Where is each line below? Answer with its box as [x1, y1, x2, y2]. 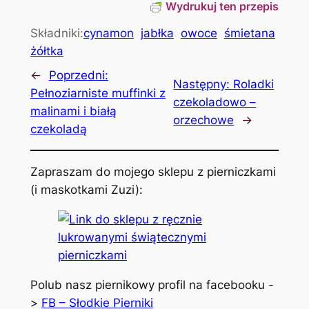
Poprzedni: [48, 68, 108, 83]
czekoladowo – [173, 95, 257, 110]
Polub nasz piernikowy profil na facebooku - [30, 277, 274, 292]
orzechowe [173, 113, 235, 128]
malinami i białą [30, 104, 117, 119]
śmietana [223, 26, 275, 41]
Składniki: [30, 26, 83, 41]
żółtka [30, 44, 63, 59]
